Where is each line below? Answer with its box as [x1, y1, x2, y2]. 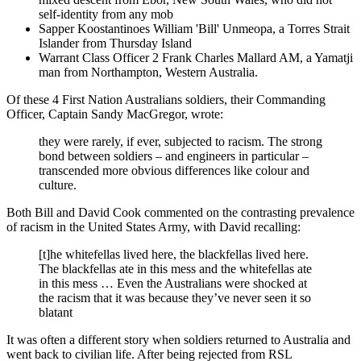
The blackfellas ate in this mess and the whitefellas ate [39, 261, 312, 276]
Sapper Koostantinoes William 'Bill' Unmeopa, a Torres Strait [39, 21, 350, 35]
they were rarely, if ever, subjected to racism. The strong [39, 134, 322, 148]
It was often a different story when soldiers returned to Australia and [6, 332, 351, 346]
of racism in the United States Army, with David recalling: [6, 219, 301, 234]
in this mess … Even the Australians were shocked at [39, 276, 307, 290]
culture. [39, 177, 77, 192]
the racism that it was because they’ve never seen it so [39, 290, 311, 305]
